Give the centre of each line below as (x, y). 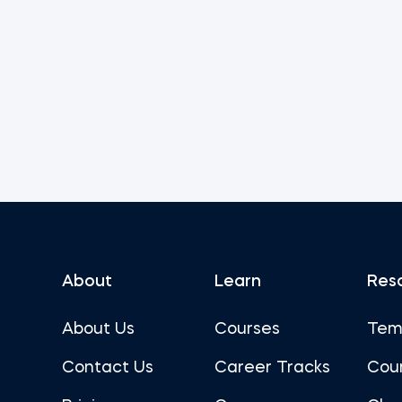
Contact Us (107, 368)
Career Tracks (272, 368)
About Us (98, 329)
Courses (247, 329)
